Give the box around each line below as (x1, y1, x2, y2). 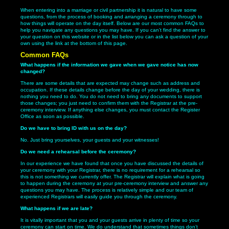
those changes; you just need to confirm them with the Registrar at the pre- (20, 100, 197, 106)
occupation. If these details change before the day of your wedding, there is (20, 87, 200, 93)
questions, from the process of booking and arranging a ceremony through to (20, 13, 202, 19)
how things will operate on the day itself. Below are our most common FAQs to (20, 20, 204, 26)
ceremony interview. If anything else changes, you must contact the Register (20, 107, 200, 113)
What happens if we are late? (20, 205, 93, 212)
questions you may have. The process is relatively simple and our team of (20, 187, 193, 193)
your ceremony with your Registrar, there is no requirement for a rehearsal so (20, 167, 200, 173)
